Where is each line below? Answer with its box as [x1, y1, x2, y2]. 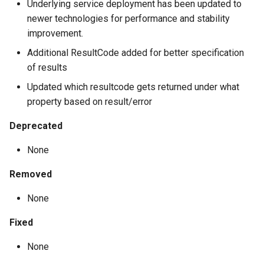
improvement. [27, 28, 83, 39]
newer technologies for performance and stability [27, 13, 230, 24]
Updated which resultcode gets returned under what [27, 81, 239, 93]
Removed [9, 169, 52, 180]
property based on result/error [27, 96, 152, 107]
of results [27, 62, 67, 73]
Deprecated [9, 120, 62, 131]
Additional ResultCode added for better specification [27, 47, 244, 58]
